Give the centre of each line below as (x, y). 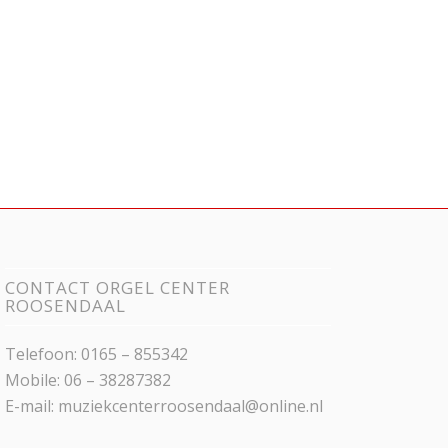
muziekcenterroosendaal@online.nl (191, 406)
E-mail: (32, 406)
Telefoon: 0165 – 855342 (97, 354)
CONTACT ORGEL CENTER (118, 288)
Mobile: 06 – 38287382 (88, 380)
